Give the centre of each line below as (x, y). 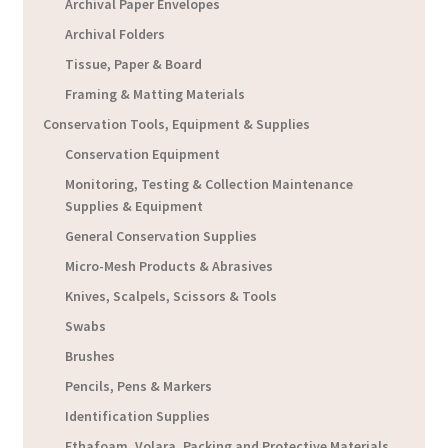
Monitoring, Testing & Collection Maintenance (209, 184)
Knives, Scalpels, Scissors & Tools (171, 296)
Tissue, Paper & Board (134, 64)
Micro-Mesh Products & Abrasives (169, 266)
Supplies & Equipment (134, 206)
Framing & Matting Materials (155, 94)
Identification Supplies (138, 416)
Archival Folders (115, 34)
